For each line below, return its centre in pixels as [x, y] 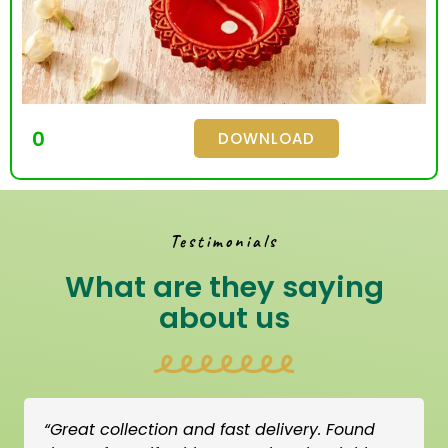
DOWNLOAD [266, 138]
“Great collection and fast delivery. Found [209, 429]
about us [224, 317]
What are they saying [224, 286]
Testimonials [224, 241]
